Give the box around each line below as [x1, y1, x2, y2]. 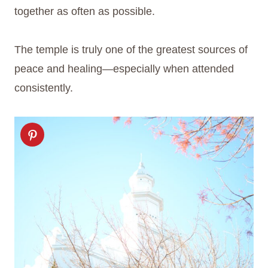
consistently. [14, 82, 73, 95]
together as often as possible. [14, 5, 155, 18]
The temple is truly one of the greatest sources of [14, 44, 248, 56]
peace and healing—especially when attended [14, 63, 234, 75]
